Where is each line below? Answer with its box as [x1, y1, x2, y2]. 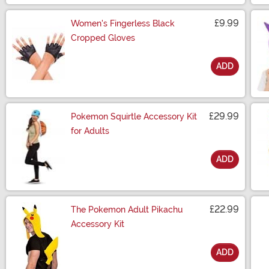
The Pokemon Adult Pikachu [71, 205, 183, 215]
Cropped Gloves [71, 33, 135, 43]
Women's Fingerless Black [71, 19, 175, 29]
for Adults [71, 126, 109, 136]
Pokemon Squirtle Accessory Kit [71, 112, 197, 122]
